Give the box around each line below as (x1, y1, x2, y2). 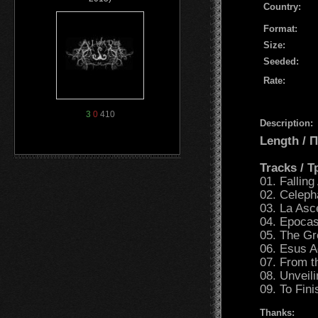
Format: (263, 23, 297, 34)
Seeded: (263, 55, 299, 67)
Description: (260, 117, 313, 128)
